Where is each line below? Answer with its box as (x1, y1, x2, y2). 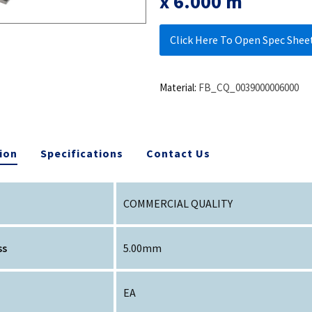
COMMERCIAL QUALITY (123, 196, 233, 210)
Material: (159, 80, 196, 94)
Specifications (40, 146, 124, 160)
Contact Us (146, 146, 211, 160)
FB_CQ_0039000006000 (198, 80, 299, 94)
